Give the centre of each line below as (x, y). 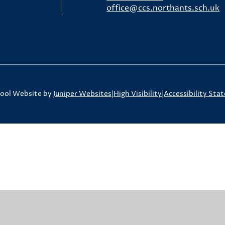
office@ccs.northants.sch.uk (163, 8)
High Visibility (138, 94)
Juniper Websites (82, 94)
